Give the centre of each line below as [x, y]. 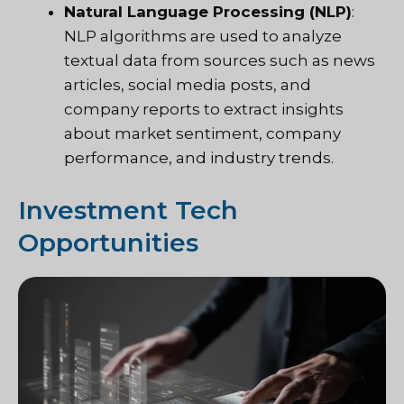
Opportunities [108, 242]
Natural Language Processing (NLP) [208, 12]
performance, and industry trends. [199, 158]
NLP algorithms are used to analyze [203, 37]
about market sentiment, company [202, 134]
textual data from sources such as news [220, 61]
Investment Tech [128, 210]
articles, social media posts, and [188, 85]
